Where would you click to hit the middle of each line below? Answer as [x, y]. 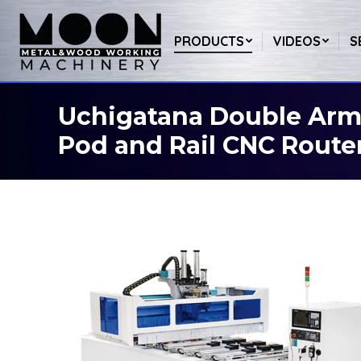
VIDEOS [297, 41]
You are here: [94, 131]
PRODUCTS [209, 41]
